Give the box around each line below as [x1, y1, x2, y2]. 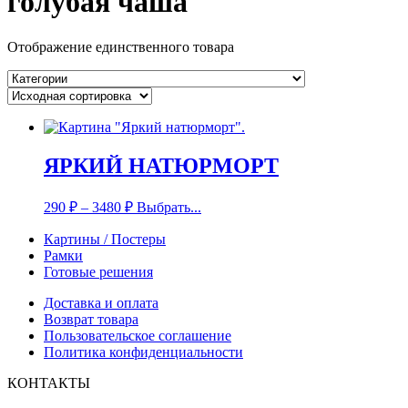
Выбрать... [137, 199, 201, 215]
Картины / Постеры [44, 230, 166, 247]
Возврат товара [44, 311, 138, 327]
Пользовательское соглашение [44, 327, 231, 343]
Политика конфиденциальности [44, 343, 243, 360]
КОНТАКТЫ [7, 374, 90, 391]
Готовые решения [44, 263, 153, 280]
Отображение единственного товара [7, 38, 234, 55]
